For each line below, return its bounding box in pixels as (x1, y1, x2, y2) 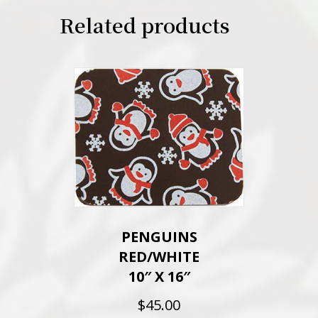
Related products (60, 11, 230, 40)
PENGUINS (121, 227, 197, 247)
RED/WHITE (119, 247, 199, 267)
